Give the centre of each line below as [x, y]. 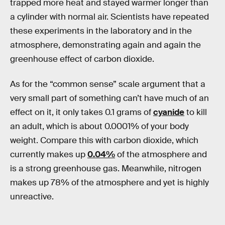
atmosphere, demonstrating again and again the [105, 45]
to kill [196, 112]
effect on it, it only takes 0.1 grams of [82, 112]
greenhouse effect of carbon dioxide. [82, 59]
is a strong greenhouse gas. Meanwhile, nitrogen [106, 168]
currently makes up [49, 154]
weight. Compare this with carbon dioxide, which [104, 140]
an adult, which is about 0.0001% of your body [99, 126]
